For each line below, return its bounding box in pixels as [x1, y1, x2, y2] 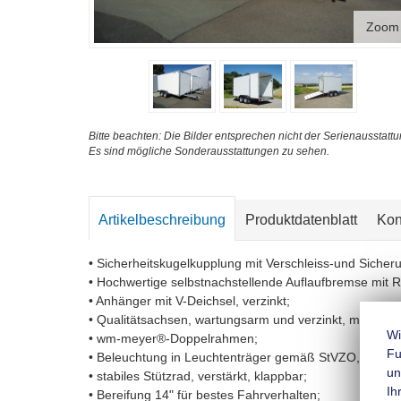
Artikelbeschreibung [98, 212, 226, 228]
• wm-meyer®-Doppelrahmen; [89, 331, 259, 346]
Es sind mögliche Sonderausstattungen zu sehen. [89, 145, 330, 158]
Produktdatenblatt [245, 212, 358, 228]
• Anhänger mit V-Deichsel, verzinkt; [89, 294, 291, 309]
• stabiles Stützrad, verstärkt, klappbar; [89, 369, 308, 384]
